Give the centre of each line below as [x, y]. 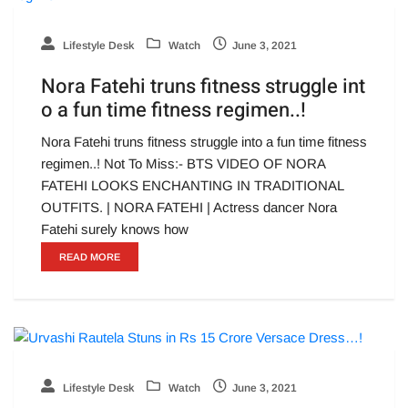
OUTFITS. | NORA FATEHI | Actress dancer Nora [189, 208]
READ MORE [90, 257]
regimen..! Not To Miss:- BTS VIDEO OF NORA [183, 164]
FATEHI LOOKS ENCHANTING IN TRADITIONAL [192, 186]
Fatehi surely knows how [115, 229]
